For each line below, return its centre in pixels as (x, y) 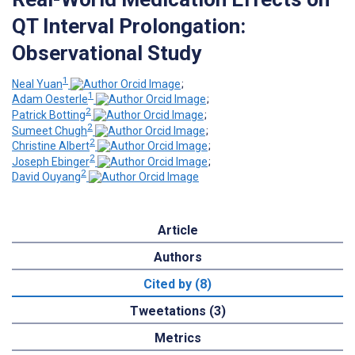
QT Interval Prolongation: (129, 26)
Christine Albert (51, 146)
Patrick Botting (49, 115)
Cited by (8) (177, 284)
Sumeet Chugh (50, 130)
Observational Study (107, 53)
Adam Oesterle (50, 99)
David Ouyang (46, 177)
